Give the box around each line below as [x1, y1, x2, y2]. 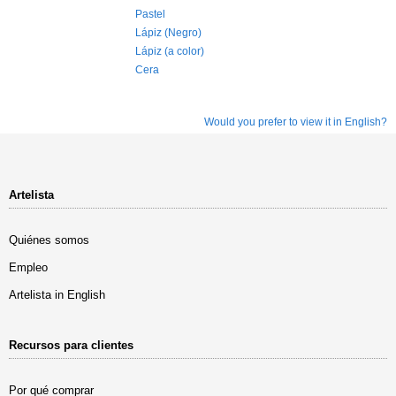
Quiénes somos [9, 233, 89, 247]
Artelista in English [9, 288, 105, 301]
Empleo [9, 261, 48, 274]
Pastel [134, 8, 165, 20]
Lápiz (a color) [134, 45, 204, 57]
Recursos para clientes [9, 339, 133, 352]
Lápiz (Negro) [134, 27, 202, 39]
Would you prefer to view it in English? [204, 116, 387, 128]
